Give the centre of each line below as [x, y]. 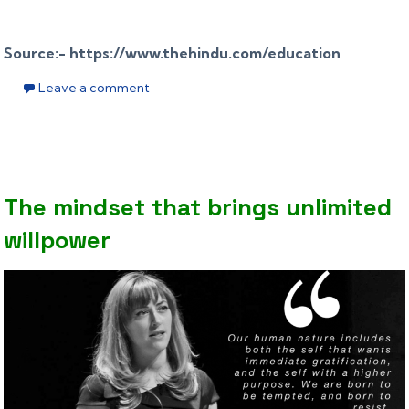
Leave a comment [94, 88]
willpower [58, 241]
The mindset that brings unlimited [198, 208]
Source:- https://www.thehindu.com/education [173, 53]
